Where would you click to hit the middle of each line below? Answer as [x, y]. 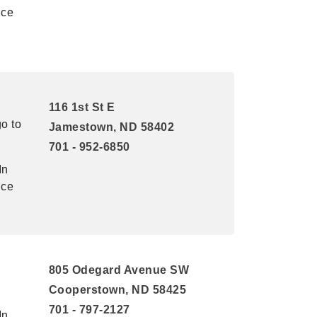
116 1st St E [82, 107]
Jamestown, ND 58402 [111, 127]
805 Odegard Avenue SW [119, 270]
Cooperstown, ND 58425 [117, 290]
